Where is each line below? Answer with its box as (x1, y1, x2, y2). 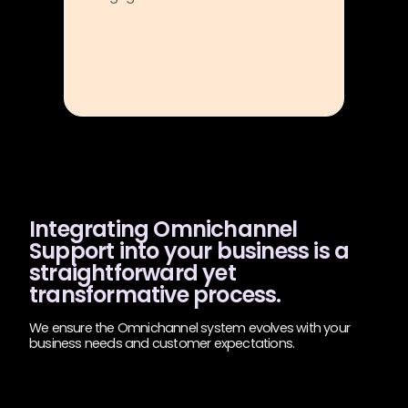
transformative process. (29, 280, 281, 310)
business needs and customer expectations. (29, 334, 295, 352)
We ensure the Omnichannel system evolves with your (29, 319, 351, 337)
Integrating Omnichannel (29, 214, 298, 244)
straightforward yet (29, 258, 236, 288)
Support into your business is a (29, 236, 350, 266)
